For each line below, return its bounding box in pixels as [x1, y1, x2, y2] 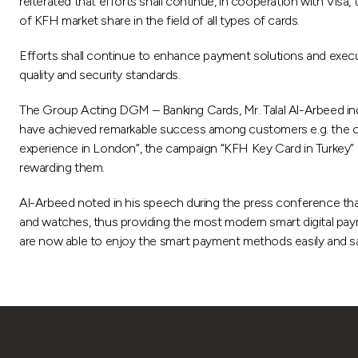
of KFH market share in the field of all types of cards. [19, 12, 300, 28]
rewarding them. [19, 159, 105, 175]
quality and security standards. [19, 66, 181, 82]
